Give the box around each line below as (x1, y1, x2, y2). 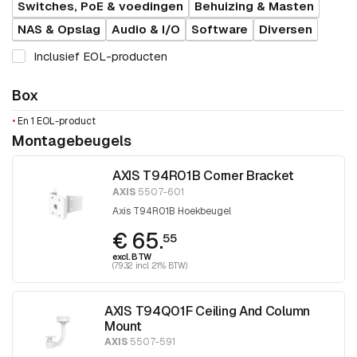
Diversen (259, 22, 312, 37)
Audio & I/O (112, 22, 180, 37)
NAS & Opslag (18, 22, 100, 37)
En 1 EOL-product (15, 115, 96, 128)
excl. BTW (112, 250, 152, 262)
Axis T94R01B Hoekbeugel (112, 204, 231, 218)
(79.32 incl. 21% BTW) (112, 259, 187, 271)
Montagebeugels (12, 131, 131, 151)
